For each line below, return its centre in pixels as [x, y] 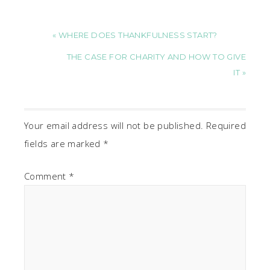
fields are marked [64, 143]
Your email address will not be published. [114, 125]
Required [226, 125]
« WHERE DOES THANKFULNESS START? [135, 35]
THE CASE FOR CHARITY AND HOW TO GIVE [156, 56]
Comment [47, 176]
